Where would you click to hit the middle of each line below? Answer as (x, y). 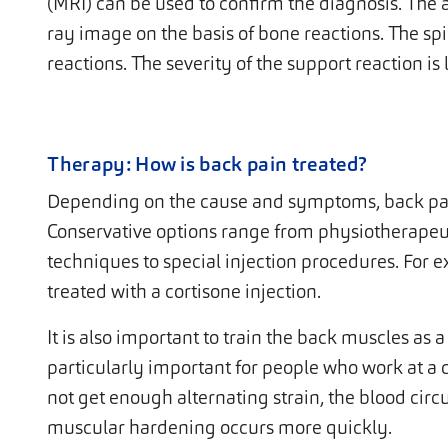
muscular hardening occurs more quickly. (220, 428)
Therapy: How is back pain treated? (207, 164)
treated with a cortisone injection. (184, 292)
